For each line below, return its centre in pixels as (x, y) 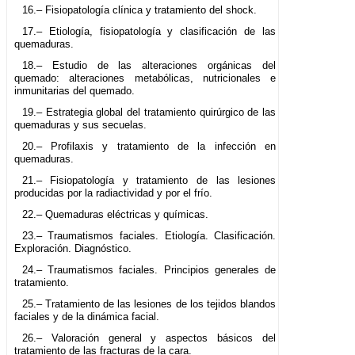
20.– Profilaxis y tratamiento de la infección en (149, 147)
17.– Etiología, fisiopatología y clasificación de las (149, 32)
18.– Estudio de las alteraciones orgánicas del (149, 66)
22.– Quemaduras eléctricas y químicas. (115, 215)
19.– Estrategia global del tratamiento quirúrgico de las (149, 113)
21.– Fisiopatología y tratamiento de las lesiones (149, 181)
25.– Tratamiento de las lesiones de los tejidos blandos (149, 304)
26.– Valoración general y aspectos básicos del (149, 338)
